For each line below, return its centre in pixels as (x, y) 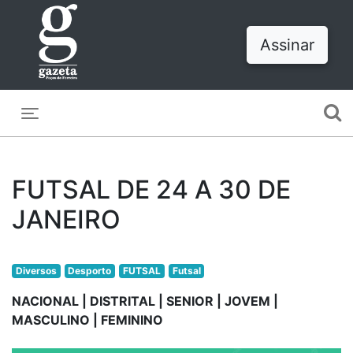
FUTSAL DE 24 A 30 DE (151, 190)
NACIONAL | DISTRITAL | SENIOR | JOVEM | (145, 301)
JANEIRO (66, 219)
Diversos (36, 271)
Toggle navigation (95, 126)
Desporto (90, 271)
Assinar (287, 45)
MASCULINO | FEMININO (87, 320)
